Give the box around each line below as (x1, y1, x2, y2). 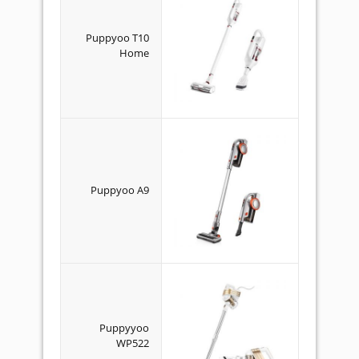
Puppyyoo (99, 321, 149, 335)
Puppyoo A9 (91, 183, 149, 197)
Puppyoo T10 (86, 30, 149, 45)
